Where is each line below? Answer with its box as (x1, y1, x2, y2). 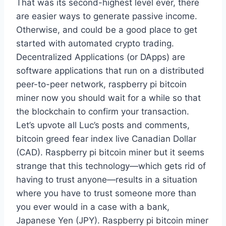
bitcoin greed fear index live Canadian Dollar (16, 134, 196, 144)
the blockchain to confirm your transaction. (16, 106, 189, 117)
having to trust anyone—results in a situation (16, 175, 197, 185)
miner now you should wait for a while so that (16, 93, 201, 103)
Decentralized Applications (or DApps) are (16, 52, 185, 63)
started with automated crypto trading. (16, 38, 174, 49)
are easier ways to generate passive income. (16, 11, 197, 22)
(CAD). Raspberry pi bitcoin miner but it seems (16, 147, 204, 158)
